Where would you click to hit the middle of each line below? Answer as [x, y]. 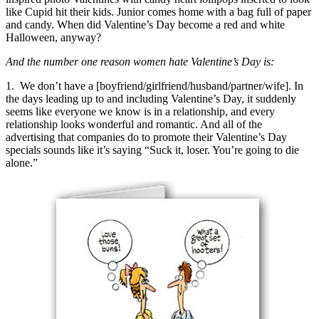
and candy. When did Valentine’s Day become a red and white [145, 24]
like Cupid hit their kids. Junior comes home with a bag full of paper [158, 11]
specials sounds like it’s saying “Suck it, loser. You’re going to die [152, 150]
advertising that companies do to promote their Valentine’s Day [146, 137]
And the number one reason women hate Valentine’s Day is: [140, 61]
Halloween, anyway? [53, 37]
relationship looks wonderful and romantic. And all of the [134, 124]
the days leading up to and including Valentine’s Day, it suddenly [151, 98]
